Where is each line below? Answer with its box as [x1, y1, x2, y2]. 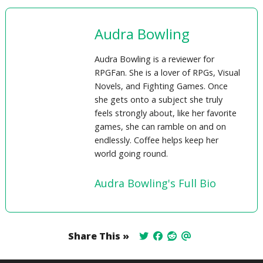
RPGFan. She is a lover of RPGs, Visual [95, 67, 241, 79]
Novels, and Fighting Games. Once [95, 80, 228, 92]
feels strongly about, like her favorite [95, 107, 237, 119]
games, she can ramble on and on [95, 121, 227, 133]
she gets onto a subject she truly [95, 94, 223, 106]
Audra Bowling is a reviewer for [95, 53, 215, 65]
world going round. [95, 148, 168, 160]
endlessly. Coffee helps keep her [95, 134, 219, 146]
